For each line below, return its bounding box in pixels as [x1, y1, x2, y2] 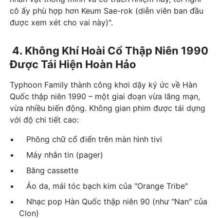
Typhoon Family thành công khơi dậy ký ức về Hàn [10, 80, 197, 90]
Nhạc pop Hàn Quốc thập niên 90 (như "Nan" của [19, 197, 208, 207]
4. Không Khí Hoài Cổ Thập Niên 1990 [10, 44, 208, 57]
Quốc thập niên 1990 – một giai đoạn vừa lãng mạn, [10, 91, 200, 102]
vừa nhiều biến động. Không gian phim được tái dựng [10, 103, 205, 113]
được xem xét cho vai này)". [10, 18, 113, 28]
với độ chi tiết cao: [10, 115, 79, 125]
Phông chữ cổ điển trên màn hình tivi [19, 134, 163, 145]
